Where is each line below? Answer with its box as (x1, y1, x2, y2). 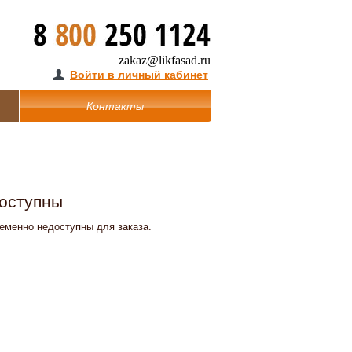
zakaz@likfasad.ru (119, 53, 211, 67)
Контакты (86, 100, 144, 112)
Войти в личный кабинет (70, 68, 208, 82)
